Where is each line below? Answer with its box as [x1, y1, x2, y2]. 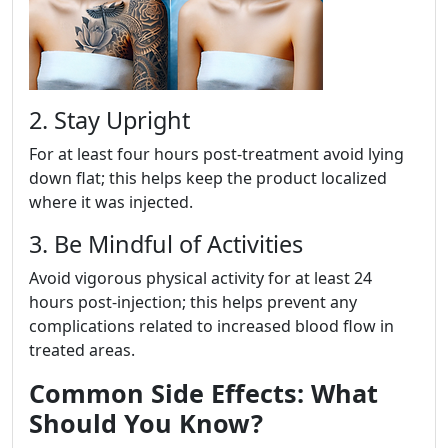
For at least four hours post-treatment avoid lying [29, 143, 404, 166]
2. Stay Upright [29, 104, 190, 137]
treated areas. [29, 339, 135, 362]
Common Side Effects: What [29, 376, 378, 411]
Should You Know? [29, 406, 263, 441]
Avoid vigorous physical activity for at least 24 [29, 267, 372, 290]
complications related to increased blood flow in [29, 315, 394, 338]
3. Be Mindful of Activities [29, 228, 303, 261]
